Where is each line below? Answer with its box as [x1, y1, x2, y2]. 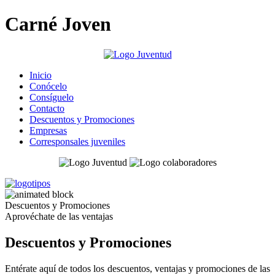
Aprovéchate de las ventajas [5, 211, 113, 222]
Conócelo [29, 80, 67, 91]
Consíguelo [29, 91, 74, 103]
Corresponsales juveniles [29, 136, 125, 147]
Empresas [29, 125, 67, 136]
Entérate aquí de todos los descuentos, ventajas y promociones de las [5, 263, 270, 274]
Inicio [29, 69, 52, 80]
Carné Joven [5, 13, 111, 36]
